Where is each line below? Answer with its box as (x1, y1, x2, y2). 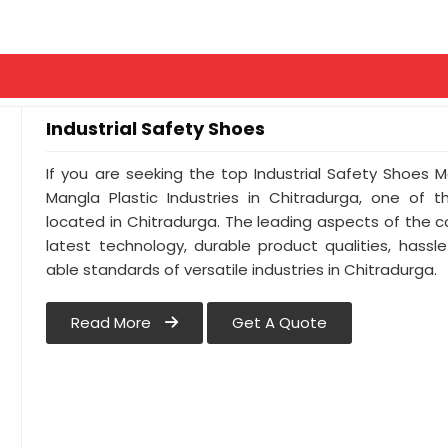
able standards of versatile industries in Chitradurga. (46, 259, 438, 281)
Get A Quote (232, 312, 328, 334)
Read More (71, 312, 156, 334)
